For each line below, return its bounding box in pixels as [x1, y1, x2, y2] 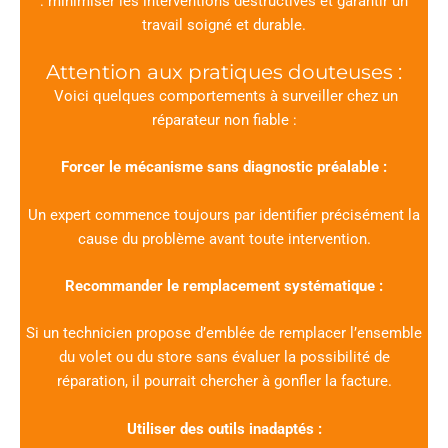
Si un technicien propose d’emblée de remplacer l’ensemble [26, 324, 422, 343]
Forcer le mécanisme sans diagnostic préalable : [61, 158, 387, 177]
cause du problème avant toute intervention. [77, 229, 371, 248]
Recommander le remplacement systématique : [65, 277, 383, 296]
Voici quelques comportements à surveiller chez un [54, 87, 398, 106]
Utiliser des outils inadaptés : [126, 419, 322, 438]
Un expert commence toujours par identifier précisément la [28, 205, 420, 224]
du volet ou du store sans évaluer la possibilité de [58, 348, 390, 367]
